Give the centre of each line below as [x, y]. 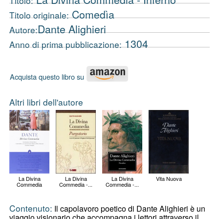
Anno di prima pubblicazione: [66, 44]
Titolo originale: [39, 15]
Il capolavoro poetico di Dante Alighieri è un [129, 208]
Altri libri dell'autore [46, 102]
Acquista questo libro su [47, 76]
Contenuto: [31, 208]
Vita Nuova [169, 178]
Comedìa [92, 14]
